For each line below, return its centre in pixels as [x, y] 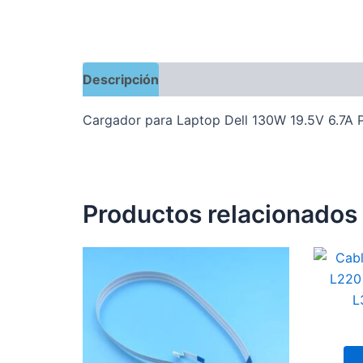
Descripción [121, 79]
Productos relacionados [220, 214]
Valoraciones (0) [229, 79]
